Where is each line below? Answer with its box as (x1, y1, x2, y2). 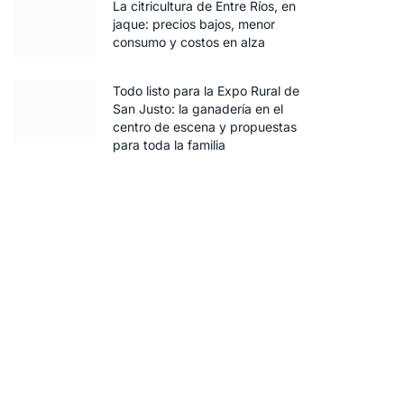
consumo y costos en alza (113, 34, 265, 50)
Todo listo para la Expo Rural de (113, 83, 299, 98)
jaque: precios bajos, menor (113, 16, 275, 32)
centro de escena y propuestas (113, 119, 297, 134)
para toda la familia (113, 137, 225, 152)
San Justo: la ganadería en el (113, 101, 283, 116)
